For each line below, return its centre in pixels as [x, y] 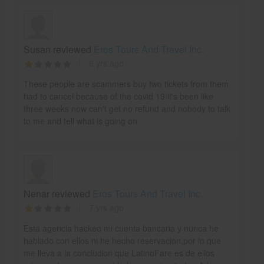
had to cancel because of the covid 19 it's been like [118, 96]
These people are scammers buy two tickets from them [126, 83]
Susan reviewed [58, 49]
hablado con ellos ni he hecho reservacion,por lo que [122, 240]
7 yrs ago [106, 207]
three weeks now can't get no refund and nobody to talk [127, 108]
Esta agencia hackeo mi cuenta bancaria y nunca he [121, 228]
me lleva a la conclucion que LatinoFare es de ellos [119, 253]
